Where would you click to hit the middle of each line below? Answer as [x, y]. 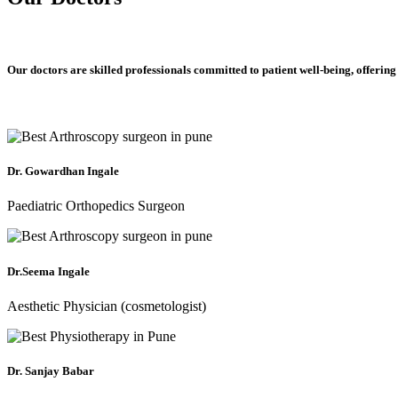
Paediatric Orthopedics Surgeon [96, 206]
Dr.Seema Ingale [48, 271]
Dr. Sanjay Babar [51, 370]
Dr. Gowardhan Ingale [63, 171]
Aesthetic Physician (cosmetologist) [107, 306]
